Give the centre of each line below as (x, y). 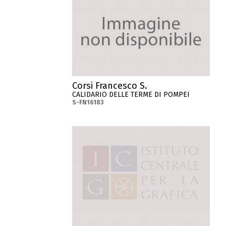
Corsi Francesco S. (110, 86)
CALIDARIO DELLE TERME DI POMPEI (131, 95)
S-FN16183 (88, 103)
